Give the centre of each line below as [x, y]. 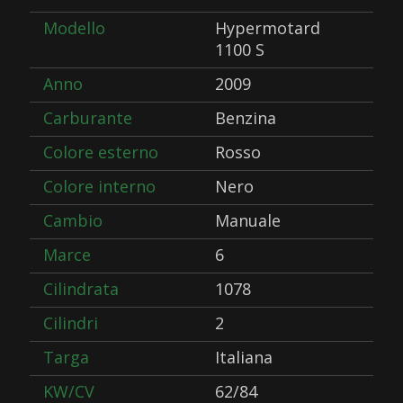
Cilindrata [81, 289]
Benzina [245, 118]
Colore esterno [101, 152]
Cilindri [71, 323]
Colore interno [100, 187]
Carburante [88, 118]
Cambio [73, 221]
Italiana [243, 358]
